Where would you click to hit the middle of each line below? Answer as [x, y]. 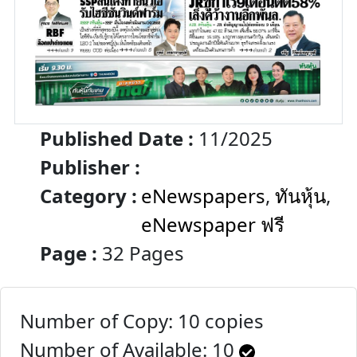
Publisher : [90, 167]
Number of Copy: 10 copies [142, 321]
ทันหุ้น [300, 196]
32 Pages [141, 253]
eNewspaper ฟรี [213, 225]
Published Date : [117, 139]
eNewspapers [203, 196]
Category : [88, 196]
